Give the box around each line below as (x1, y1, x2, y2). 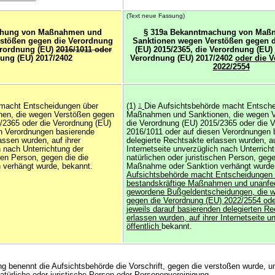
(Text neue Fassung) (126, 12, 185, 19)
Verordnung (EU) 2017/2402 (130, 54, 235, 63)
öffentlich (126, 222, 161, 231)
